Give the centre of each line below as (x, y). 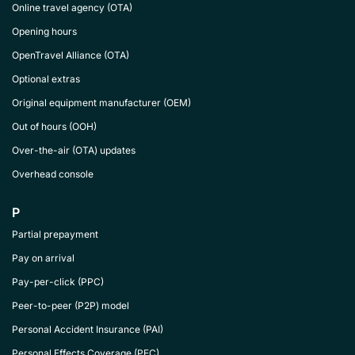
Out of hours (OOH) (54, 126)
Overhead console (53, 174)
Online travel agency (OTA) (72, 8)
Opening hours (44, 31)
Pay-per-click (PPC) (58, 282)
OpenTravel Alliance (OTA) (71, 55)
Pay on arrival (43, 258)
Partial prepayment (55, 234)
